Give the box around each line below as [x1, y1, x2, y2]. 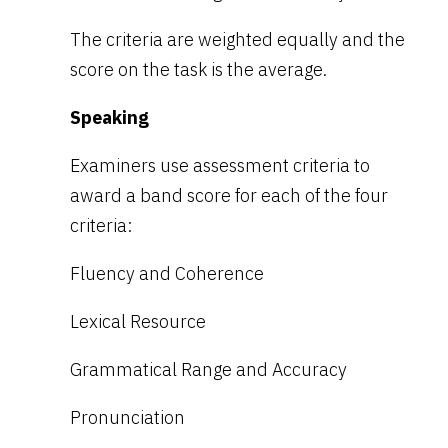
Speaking [70, 105, 149, 129]
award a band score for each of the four [70, 183, 388, 207]
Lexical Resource [70, 309, 206, 333]
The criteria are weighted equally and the [70, 27, 405, 51]
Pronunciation [70, 405, 185, 429]
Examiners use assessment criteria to [70, 153, 370, 177]
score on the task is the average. [70, 57, 327, 81]
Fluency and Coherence [70, 261, 264, 285]
